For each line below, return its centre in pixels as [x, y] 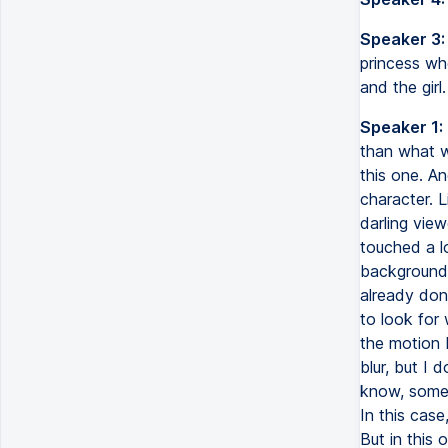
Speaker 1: [401, 127]
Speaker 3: [402, 39]
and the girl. [402, 87]
